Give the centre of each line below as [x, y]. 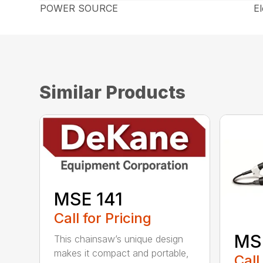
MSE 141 [89, 199]
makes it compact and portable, [122, 253]
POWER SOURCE [79, 9]
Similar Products [113, 92]
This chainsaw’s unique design [119, 239]
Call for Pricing [103, 218]
